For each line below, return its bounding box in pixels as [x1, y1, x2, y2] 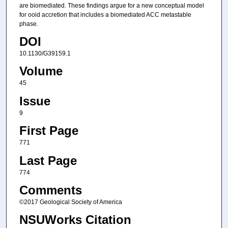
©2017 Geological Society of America [19, 198, 122, 206]
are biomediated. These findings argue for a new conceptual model [19, 2, 204, 9]
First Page [19, 124, 78, 138]
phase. [19, 20, 38, 27]
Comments [19, 183, 82, 197]
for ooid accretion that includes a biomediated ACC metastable [19, 11, 191, 18]
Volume [19, 64, 63, 78]
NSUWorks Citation [19, 213, 131, 227]
